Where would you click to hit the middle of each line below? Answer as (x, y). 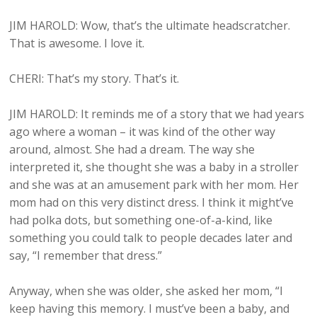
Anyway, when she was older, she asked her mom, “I (146, 291)
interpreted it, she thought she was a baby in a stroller (154, 167)
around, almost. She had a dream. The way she (132, 150)
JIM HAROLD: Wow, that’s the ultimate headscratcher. (150, 26)
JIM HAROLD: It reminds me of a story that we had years (157, 114)
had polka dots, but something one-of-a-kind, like (141, 220)
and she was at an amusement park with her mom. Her (154, 185)
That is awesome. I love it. (77, 44)
